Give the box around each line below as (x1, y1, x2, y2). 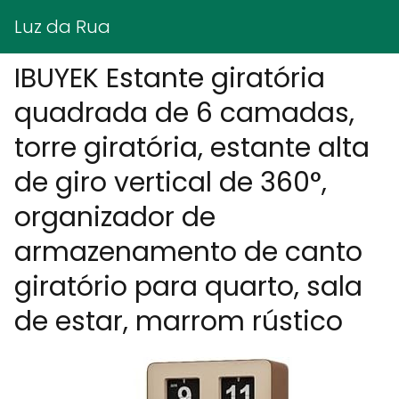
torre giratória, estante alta (14, 129, 370, 167)
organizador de (14, 199, 216, 236)
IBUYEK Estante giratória (14, 60, 325, 97)
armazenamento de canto (14, 233, 362, 271)
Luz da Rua (14, 14, 110, 39)
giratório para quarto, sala (14, 268, 362, 305)
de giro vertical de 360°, (14, 164, 327, 201)
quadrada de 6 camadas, (14, 94, 354, 132)
